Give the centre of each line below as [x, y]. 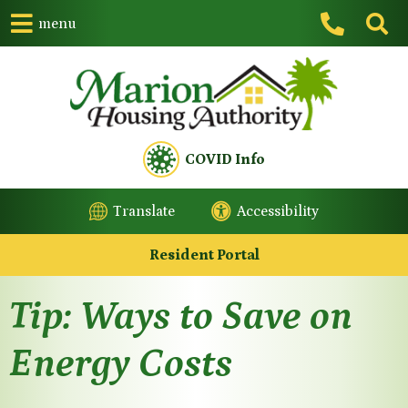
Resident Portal [204, 255]
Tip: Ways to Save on [181, 316]
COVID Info [225, 160]
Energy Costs [121, 364]
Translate [144, 212]
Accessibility [278, 212]
